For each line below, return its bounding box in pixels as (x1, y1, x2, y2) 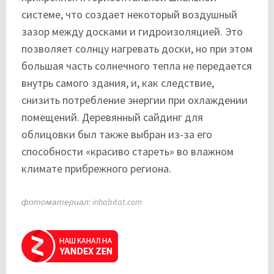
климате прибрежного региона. (21, 161, 171, 176)
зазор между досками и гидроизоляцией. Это (21, 24, 243, 39)
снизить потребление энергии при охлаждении (21, 92, 248, 107)
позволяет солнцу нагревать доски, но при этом (21, 41, 253, 56)
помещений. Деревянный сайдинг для (21, 109, 203, 124)
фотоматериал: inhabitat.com (21, 196, 142, 207)
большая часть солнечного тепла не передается (21, 58, 252, 73)
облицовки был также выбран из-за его (21, 127, 212, 141)
